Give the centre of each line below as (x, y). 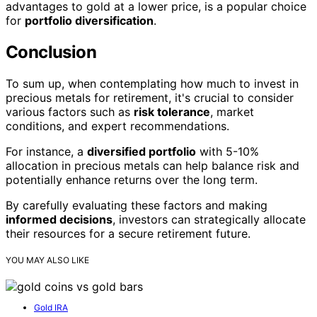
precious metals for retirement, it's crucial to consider (150, 98)
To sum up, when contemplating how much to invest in (152, 84)
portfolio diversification (89, 21)
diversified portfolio (142, 152)
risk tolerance (172, 112)
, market (232, 112)
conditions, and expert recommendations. (117, 126)
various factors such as (70, 112)
